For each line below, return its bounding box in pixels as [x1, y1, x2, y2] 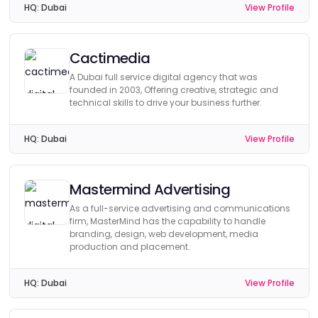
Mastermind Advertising [69, 180, 231, 199]
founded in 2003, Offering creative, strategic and [69, 84, 278, 96]
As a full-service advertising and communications [69, 202, 290, 214]
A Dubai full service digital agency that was [69, 71, 258, 83]
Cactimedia [69, 48, 150, 68]
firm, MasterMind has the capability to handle [69, 215, 265, 227]
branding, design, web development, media [69, 228, 258, 240]
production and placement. [69, 241, 190, 253]
